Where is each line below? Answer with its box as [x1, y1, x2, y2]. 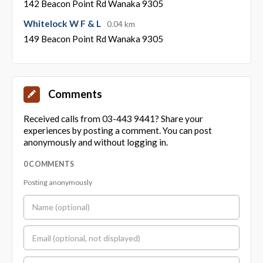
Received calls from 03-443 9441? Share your [23, 113, 203, 124]
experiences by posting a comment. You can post [23, 125, 212, 136]
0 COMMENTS [23, 160, 75, 168]
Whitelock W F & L [23, 18, 103, 29]
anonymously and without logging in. [23, 137, 168, 147]
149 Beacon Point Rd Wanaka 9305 [23, 33, 163, 44]
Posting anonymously [23, 178, 92, 187]
